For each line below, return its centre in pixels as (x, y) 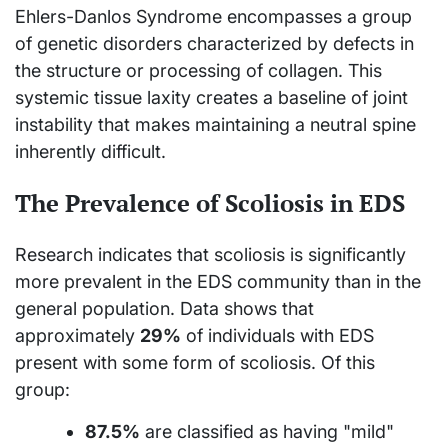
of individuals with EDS (277, 335)
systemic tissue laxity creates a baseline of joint (211, 97)
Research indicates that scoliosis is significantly (210, 254)
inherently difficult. (90, 151)
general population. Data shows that (164, 308)
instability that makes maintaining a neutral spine (215, 124)
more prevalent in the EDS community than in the (218, 281)
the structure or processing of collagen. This (198, 70)
